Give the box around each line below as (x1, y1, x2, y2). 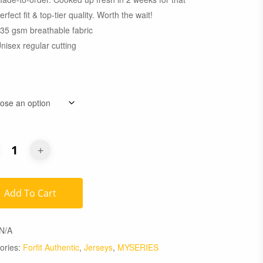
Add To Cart (4, 187, 57, 200)
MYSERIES (117, 241, 159, 253)
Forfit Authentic (23, 241, 80, 253)
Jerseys (84, 241, 113, 253)
